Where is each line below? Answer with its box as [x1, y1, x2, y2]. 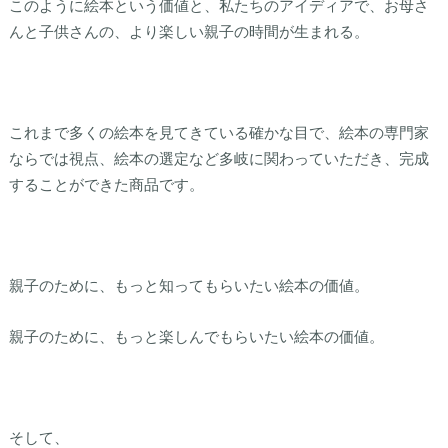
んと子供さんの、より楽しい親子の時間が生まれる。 [8, 21, 369, 40]
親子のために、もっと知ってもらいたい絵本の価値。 [8, 276, 369, 295]
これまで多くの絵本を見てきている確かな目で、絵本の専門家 [8, 122, 429, 141]
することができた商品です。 [8, 174, 204, 193]
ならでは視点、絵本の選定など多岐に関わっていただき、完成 [8, 148, 429, 167]
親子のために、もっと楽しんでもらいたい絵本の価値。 [8, 326, 384, 345]
